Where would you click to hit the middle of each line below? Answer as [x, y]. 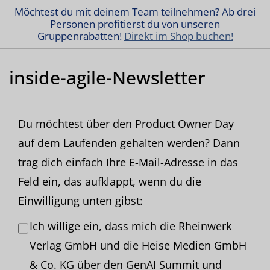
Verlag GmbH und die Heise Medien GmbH [138, 245]
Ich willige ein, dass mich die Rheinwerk [131, 226]
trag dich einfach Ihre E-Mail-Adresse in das [128, 162]
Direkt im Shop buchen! [178, 36]
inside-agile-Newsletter [107, 77]
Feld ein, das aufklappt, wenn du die [110, 181]
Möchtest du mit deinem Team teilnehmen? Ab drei [135, 12]
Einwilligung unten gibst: [80, 201]
